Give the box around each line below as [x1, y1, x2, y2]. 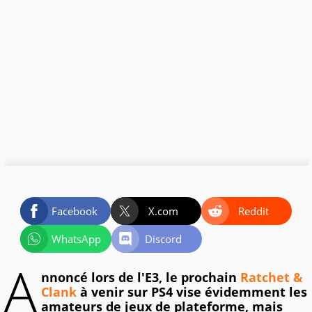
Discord [145, 232, 182, 247]
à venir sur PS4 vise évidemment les [77, 283, 307, 301]
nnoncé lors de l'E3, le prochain [41, 269, 240, 286]
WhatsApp [51, 232, 101, 247]
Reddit [238, 204, 270, 219]
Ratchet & [240, 269, 303, 286]
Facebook [52, 204, 97, 219]
